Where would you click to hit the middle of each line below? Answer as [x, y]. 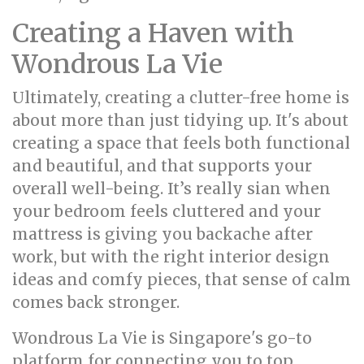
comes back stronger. [96, 302]
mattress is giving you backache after [162, 234]
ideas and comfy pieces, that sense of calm [182, 279]
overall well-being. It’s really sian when [171, 188]
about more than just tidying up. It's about [180, 120]
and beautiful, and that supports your [162, 166]
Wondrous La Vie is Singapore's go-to [162, 338]
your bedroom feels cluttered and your [167, 211]
